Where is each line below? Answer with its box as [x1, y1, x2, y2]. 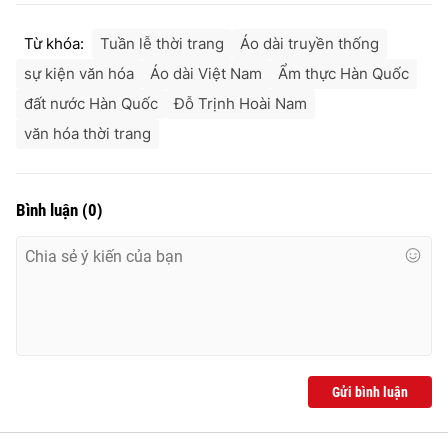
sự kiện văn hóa [24, 63, 134, 83]
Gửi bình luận [332, 383, 408, 400]
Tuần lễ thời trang [100, 33, 224, 53]
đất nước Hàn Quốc [24, 93, 158, 113]
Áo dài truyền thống [240, 33, 379, 53]
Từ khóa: [24, 33, 84, 53]
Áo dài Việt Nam [150, 63, 262, 83]
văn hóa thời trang [24, 123, 151, 143]
